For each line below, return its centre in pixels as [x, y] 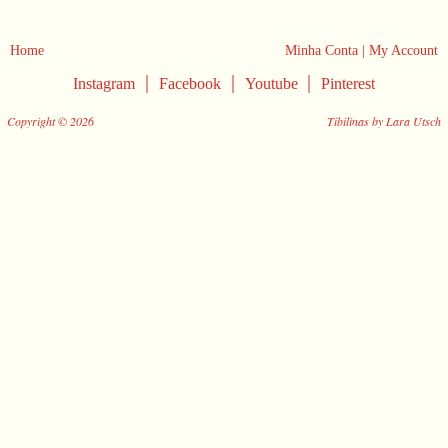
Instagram [104, 84]
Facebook [190, 84]
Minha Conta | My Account [361, 51]
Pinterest [348, 84]
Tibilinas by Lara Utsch [384, 121]
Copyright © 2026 [50, 121]
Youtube [273, 84]
